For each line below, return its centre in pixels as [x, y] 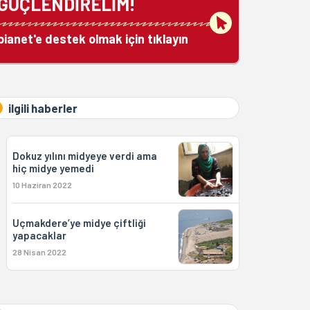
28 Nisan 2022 [39, 252]
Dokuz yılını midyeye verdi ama [84, 156]
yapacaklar [39, 235]
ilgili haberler [43, 108]
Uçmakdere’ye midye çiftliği [79, 223]
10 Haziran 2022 [42, 185]
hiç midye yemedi [53, 168]
